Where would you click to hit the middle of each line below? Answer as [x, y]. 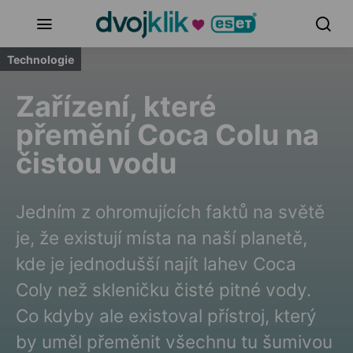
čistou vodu [96, 163]
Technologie [41, 59]
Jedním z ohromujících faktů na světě [170, 212]
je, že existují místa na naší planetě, [162, 238]
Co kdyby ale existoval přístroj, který [166, 316]
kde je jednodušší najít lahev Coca [156, 264]
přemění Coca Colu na [167, 135]
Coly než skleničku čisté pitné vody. [163, 290]
